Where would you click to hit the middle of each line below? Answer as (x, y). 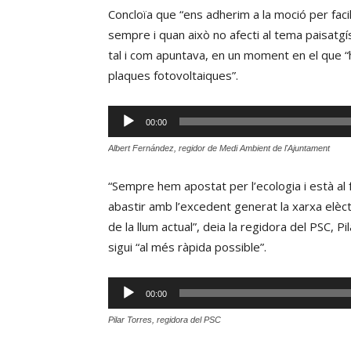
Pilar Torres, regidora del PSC (165, 320)
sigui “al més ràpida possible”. (187, 247)
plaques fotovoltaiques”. (173, 75)
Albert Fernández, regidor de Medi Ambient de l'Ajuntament (219, 148)
